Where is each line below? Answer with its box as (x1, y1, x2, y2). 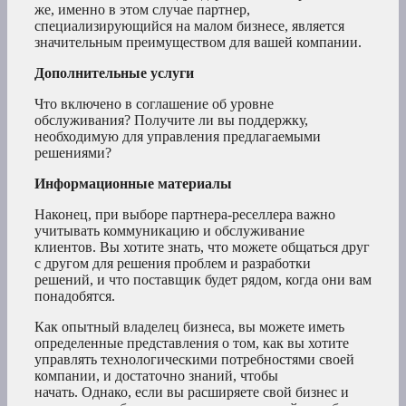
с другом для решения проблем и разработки (34, 255, 311, 271)
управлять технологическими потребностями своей (34, 351, 354, 367)
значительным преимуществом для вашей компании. (34, 34, 362, 50)
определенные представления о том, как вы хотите (34, 334, 349, 351)
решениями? (34, 144, 111, 160)
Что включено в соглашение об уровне (34, 95, 274, 111)
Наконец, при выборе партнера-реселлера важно (34, 206, 335, 222)
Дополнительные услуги (34, 64, 194, 81)
